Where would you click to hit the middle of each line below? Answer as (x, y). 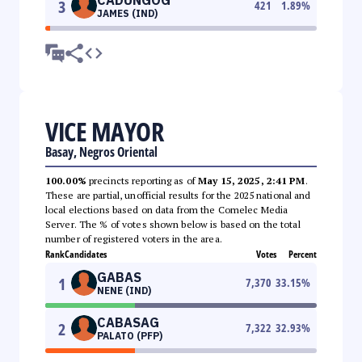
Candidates (86, 254)
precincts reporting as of (142, 180)
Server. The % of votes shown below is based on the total (173, 224)
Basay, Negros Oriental (101, 152)
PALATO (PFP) (130, 335)
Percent (303, 254)
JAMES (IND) (127, 13)
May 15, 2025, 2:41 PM (252, 180)
